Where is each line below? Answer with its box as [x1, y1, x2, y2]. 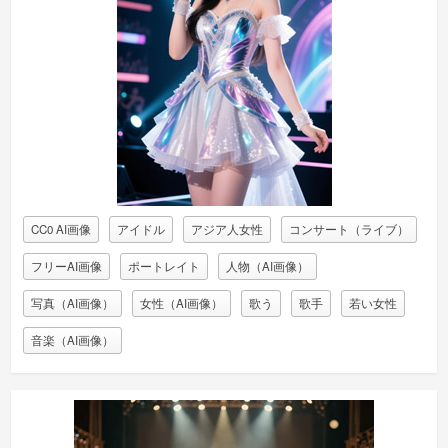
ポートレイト [127, 258, 200, 275]
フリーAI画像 [30, 258, 102, 275]
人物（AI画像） [225, 258, 309, 275]
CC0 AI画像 [30, 221, 91, 238]
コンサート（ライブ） [288, 221, 409, 238]
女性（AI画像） [139, 295, 223, 312]
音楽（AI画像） [30, 332, 114, 349]
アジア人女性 [190, 221, 263, 238]
